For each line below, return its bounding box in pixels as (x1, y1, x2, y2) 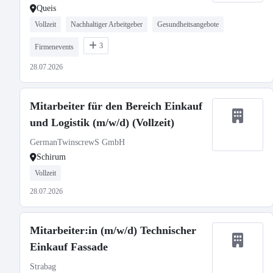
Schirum (37, 152, 66, 161)
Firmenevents (35, 43, 74, 51)
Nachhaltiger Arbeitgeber (71, 20, 143, 29)
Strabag (30, 262, 56, 271)
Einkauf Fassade (30, 241, 108, 253)
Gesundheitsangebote (157, 20, 219, 29)
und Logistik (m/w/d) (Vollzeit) (30, 116, 174, 129)
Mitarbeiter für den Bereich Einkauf (30, 100, 202, 112)
